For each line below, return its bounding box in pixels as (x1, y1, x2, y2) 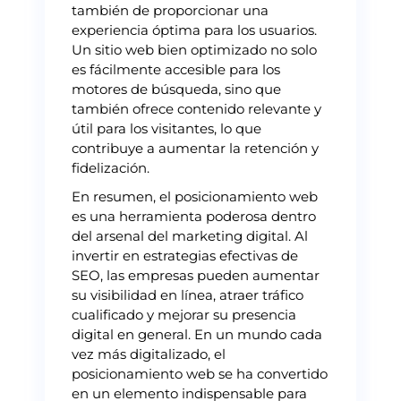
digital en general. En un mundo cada (72, 325, 322, 343)
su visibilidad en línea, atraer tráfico (72, 286, 303, 303)
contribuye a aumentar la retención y (72, 139, 319, 157)
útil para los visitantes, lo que (72, 119, 261, 137)
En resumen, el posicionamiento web (72, 187, 318, 205)
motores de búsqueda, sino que (72, 80, 281, 98)
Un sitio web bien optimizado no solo (72, 40, 317, 58)
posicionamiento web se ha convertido (72, 364, 328, 382)
